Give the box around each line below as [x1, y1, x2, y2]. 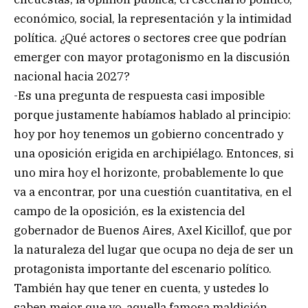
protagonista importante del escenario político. [14, 261, 272, 276]
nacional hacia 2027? [14, 68, 130, 84]
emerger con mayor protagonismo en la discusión [14, 49, 290, 65]
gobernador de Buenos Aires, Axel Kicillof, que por [14, 222, 292, 238]
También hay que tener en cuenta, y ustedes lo [14, 280, 269, 296]
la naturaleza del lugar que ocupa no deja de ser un [14, 241, 294, 257]
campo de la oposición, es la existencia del [14, 203, 245, 219]
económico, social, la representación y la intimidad [14, 10, 291, 26]
